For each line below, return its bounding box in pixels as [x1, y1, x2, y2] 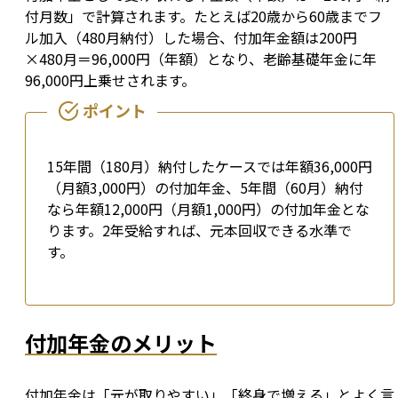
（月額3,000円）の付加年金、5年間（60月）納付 [47, 177, 363, 199]
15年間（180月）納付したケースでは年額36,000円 [47, 155, 372, 178]
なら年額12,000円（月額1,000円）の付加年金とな [47, 198, 370, 220]
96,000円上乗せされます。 [25, 69, 195, 92]
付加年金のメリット [25, 327, 217, 359]
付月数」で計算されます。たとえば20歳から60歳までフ [25, 5, 382, 28]
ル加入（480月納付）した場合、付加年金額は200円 [25, 27, 357, 49]
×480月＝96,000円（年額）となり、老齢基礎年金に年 [25, 48, 377, 70]
